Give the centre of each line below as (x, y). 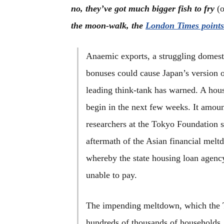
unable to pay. (111, 175)
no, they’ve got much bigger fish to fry (144, 8)
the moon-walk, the (108, 25)
